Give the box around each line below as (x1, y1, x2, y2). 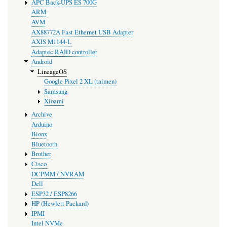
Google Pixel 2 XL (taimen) (44, 77, 117, 86)
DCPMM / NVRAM (31, 169, 84, 178)
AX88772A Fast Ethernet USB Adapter (31, 27, 133, 36)
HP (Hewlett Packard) (31, 199, 89, 208)
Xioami (44, 97, 64, 106)
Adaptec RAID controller (31, 47, 97, 56)
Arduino (31, 120, 52, 129)
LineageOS (37, 67, 67, 76)
